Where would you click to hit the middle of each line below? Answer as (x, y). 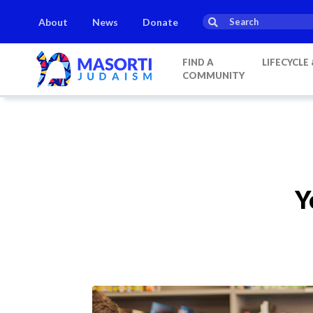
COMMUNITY (213, 75)
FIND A (198, 62)
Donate (160, 22)
